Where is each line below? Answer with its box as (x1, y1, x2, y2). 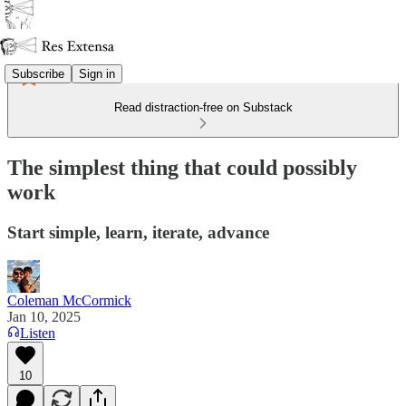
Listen (20, 324, 55, 341)
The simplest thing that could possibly (7, 155, 357, 179)
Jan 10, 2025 (7, 308, 81, 324)
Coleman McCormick (7, 292, 131, 308)
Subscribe (12, 66, 64, 81)
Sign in (79, 66, 115, 81)
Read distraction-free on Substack (113, 101, 293, 114)
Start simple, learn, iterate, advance (7, 222, 269, 242)
